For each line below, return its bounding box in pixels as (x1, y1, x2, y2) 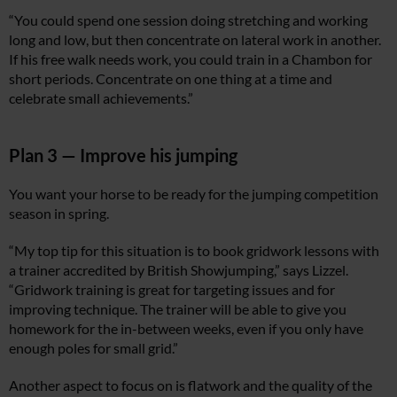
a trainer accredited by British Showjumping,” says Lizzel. (9, 261, 348, 278)
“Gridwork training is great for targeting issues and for (9, 280, 335, 298)
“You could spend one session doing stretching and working (9, 11, 368, 28)
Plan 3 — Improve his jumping (9, 144, 237, 166)
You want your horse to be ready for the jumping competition (9, 184, 378, 202)
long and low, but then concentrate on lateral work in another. (9, 30, 381, 48)
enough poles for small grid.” (9, 339, 178, 356)
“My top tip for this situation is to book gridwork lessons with (9, 241, 379, 259)
